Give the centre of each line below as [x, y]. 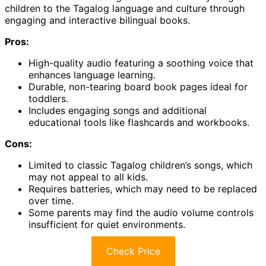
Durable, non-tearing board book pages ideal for [138, 86]
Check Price [133, 251]
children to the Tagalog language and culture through [125, 8]
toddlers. [48, 98]
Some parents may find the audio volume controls [141, 212]
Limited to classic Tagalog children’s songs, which [140, 165]
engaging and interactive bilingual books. [97, 20]
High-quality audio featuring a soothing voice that [141, 63]
